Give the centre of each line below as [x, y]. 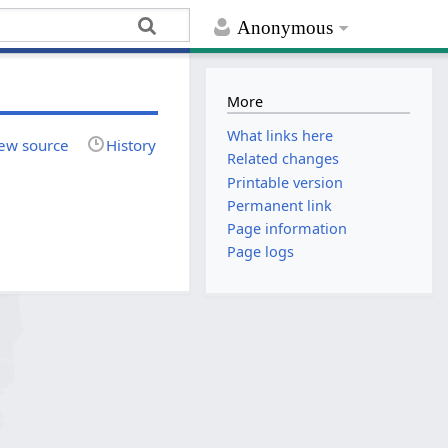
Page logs [261, 252]
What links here [280, 136]
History [131, 144]
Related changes [283, 159]
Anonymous [285, 28]
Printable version [285, 182]
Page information [287, 228]
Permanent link [280, 205]
